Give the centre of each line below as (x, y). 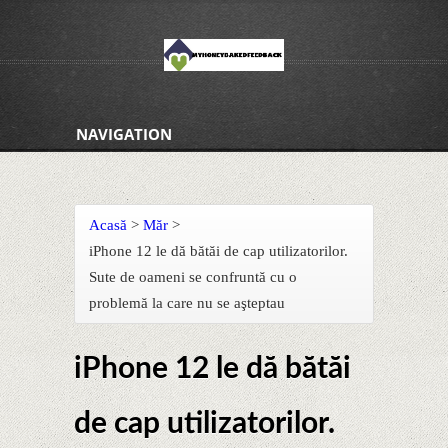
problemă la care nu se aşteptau (187, 303)
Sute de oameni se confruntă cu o (193, 277)
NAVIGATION (124, 134)
